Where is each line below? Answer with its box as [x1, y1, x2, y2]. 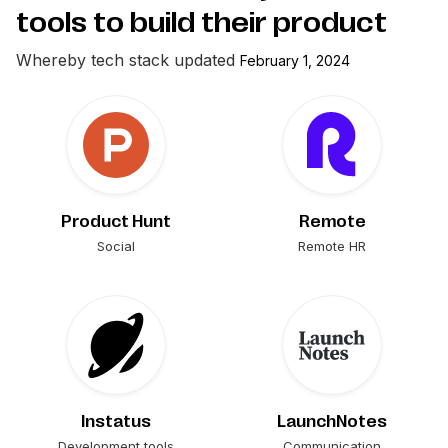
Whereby [16, 49, 86, 70]
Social [97, 237, 135, 254]
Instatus [81, 412, 151, 431]
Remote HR [298, 237, 366, 254]
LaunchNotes [277, 412, 387, 431]
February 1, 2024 [240, 51, 350, 69]
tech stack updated [86, 49, 240, 70]
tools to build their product [16, 6, 387, 39]
